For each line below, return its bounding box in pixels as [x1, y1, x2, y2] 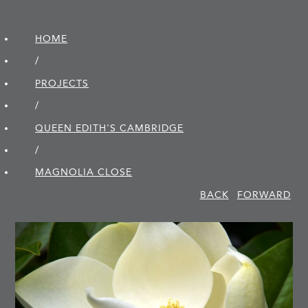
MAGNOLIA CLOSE [35, 166, 133, 179]
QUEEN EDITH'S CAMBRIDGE [35, 122, 184, 134]
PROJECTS [35, 77, 89, 89]
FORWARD [236, 188, 291, 201]
